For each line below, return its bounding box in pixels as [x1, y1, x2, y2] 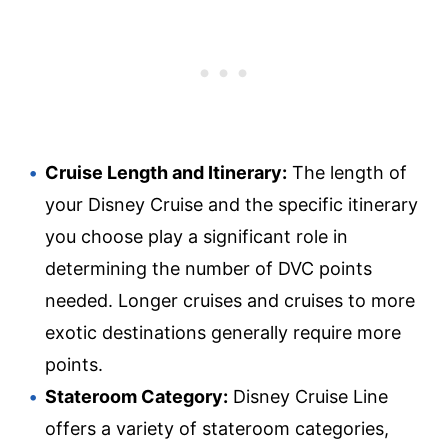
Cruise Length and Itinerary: [45, 161, 287, 183]
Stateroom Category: [45, 385, 228, 407]
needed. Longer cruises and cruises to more [45, 289, 415, 311]
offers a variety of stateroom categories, [45, 417, 389, 439]
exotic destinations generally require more [45, 321, 401, 343]
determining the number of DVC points [45, 257, 372, 279]
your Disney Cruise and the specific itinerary [45, 193, 418, 215]
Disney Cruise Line [228, 385, 388, 407]
